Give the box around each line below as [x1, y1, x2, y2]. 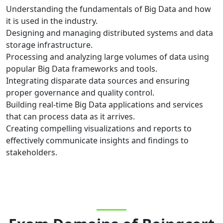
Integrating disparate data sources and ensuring [6, 75, 190, 86]
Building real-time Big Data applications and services [6, 99, 203, 110]
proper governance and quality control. [6, 87, 154, 98]
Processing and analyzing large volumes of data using [6, 51, 209, 62]
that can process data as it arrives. [6, 111, 135, 122]
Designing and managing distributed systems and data [6, 27, 213, 38]
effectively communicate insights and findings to [6, 135, 189, 146]
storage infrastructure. [6, 39, 93, 50]
